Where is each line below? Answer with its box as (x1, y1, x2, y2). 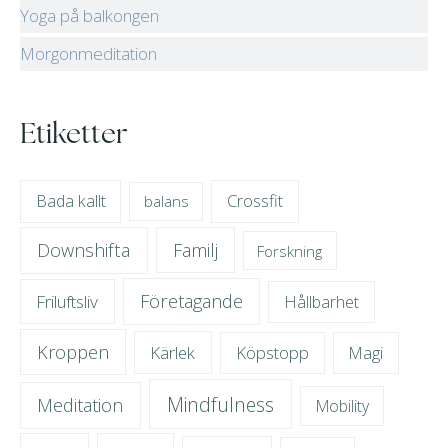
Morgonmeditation (20, 42, 157, 66)
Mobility (315, 394, 369, 417)
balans (143, 191, 189, 212)
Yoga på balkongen (20, 4, 159, 28)
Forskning (257, 240, 323, 261)
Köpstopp (235, 341, 309, 364)
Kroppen (37, 340, 110, 364)
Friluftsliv (36, 290, 99, 313)
